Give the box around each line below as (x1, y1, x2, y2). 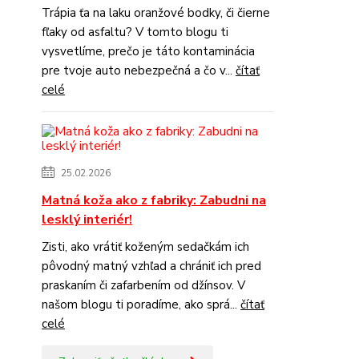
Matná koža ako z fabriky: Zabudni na (42, 191, 266, 209)
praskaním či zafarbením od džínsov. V (42, 276, 245, 293)
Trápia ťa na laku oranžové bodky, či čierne (42, 4, 270, 21)
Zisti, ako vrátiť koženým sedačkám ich (42, 238, 249, 255)
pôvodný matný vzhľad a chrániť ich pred (42, 257, 261, 274)
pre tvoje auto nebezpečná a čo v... (42, 62, 236, 79)
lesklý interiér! (42, 210, 132, 228)
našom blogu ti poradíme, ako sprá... (42, 296, 240, 313)
